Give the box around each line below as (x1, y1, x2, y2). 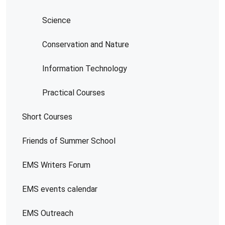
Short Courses (22, 111, 72, 122)
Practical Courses (42, 87, 105, 97)
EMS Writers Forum (22, 160, 90, 170)
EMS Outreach (22, 208, 73, 218)
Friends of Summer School (22, 136, 116, 146)
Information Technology (42, 63, 127, 73)
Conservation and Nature (42, 39, 129, 49)
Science (42, 15, 71, 25)
